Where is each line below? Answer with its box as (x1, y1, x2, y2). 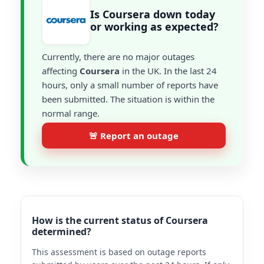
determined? (32, 225, 91, 238)
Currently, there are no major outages (42, 51, 194, 62)
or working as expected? (90, 19, 219, 34)
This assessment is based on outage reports (32, 246, 206, 258)
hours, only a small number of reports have (42, 79, 218, 91)
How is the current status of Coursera (32, 214, 208, 227)
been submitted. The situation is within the (42, 93, 214, 105)
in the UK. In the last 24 (120, 65, 217, 77)
